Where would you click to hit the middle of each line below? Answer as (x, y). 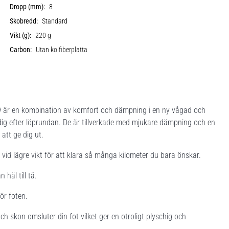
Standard (55, 21)
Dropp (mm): (28, 7)
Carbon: (21, 50)
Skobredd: (24, 21)
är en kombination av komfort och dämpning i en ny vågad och (103, 110)
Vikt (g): (21, 35)
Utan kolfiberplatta (62, 50)
